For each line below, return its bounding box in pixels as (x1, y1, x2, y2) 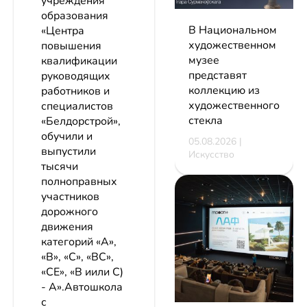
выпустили (41, 144, 96, 160)
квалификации (41, 53, 117, 69)
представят (188, 68, 247, 84)
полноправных (41, 174, 117, 190)
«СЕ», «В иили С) (41, 265, 123, 280)
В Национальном (188, 23, 277, 38)
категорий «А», (41, 234, 116, 250)
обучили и (41, 129, 93, 145)
